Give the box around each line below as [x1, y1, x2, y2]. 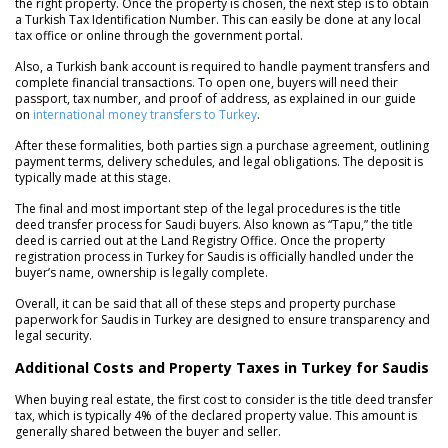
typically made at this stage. [15, 168, 171, 186]
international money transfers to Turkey [33, 105, 257, 123]
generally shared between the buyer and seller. [15, 422, 281, 440]
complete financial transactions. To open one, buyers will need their [15, 73, 398, 91]
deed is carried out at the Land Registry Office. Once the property [15, 231, 385, 249]
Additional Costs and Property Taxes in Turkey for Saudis [15, 357, 429, 377]
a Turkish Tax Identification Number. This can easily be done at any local [15, 10, 421, 28]
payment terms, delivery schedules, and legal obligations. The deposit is [15, 152, 423, 170]
